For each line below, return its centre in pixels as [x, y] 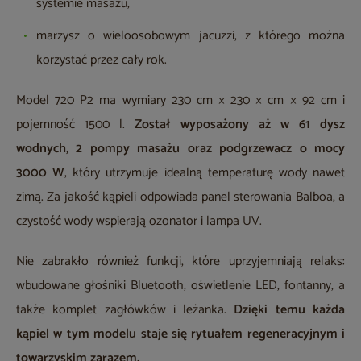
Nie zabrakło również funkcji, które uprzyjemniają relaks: [180, 262]
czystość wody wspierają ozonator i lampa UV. [139, 222]
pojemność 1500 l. [76, 125]
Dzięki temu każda [290, 310]
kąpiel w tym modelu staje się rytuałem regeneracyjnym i [180, 334]
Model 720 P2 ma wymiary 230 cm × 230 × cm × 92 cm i [180, 101]
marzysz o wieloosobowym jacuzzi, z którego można [191, 36]
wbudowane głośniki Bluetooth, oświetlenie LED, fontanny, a [180, 286]
